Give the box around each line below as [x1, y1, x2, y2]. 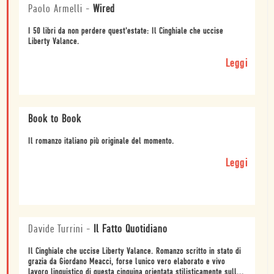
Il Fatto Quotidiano [94, 223, 168, 235]
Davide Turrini [28, 223, 83, 235]
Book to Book [28, 113, 81, 125]
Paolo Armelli [28, 3, 83, 15]
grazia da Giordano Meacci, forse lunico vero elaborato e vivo [28, 257, 225, 267]
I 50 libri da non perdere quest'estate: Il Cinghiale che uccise [28, 26, 223, 36]
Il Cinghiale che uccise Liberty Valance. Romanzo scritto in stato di [28, 246, 241, 256]
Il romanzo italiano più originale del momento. [28, 136, 174, 146]
